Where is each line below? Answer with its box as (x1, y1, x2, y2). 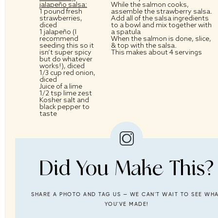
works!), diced (39, 61, 86, 71)
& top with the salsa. (110, 41, 177, 50)
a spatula (110, 27, 142, 36)
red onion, (62, 68, 95, 77)
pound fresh (42, 7, 82, 16)
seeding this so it (39, 41, 94, 50)
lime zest (62, 89, 93, 98)
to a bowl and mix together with (110, 20, 212, 30)
